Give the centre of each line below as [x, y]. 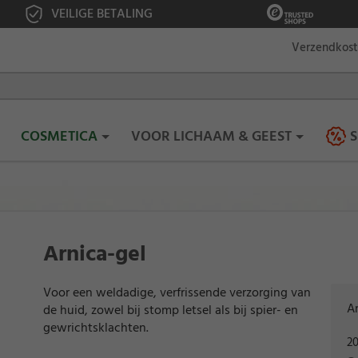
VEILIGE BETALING [101, 14]
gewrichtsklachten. [96, 328]
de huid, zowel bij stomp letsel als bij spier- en [171, 310]
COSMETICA [59, 137]
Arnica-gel [95, 254]
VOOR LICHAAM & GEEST [212, 137]
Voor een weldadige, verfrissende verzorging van [177, 293]
